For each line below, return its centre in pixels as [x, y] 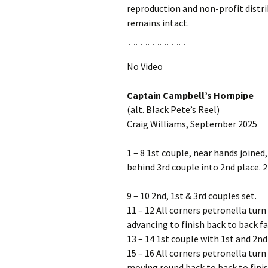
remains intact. [158, 23]
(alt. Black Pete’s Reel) [173, 109]
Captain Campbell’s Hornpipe [190, 95]
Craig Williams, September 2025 [192, 124]
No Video [145, 66]
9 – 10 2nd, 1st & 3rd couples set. [192, 196]
